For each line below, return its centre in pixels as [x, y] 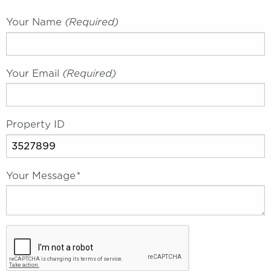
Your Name [34, 22]
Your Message [41, 175]
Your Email [33, 73]
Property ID [35, 125]
